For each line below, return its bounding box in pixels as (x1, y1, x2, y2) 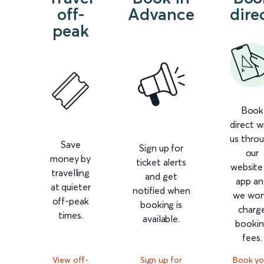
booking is (140, 199, 183, 211)
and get (145, 170, 177, 183)
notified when (132, 184, 190, 197)
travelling (51, 166, 90, 179)
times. (58, 209, 83, 221)
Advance (128, 4, 194, 25)
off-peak (52, 194, 89, 207)
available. (143, 213, 180, 225)
